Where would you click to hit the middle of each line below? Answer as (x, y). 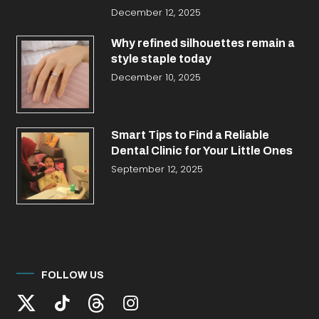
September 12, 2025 (157, 169)
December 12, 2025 (156, 13)
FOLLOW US (73, 275)
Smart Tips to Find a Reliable (190, 135)
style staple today (161, 59)
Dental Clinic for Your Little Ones (202, 150)
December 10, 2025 (156, 78)
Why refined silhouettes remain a (203, 43)
